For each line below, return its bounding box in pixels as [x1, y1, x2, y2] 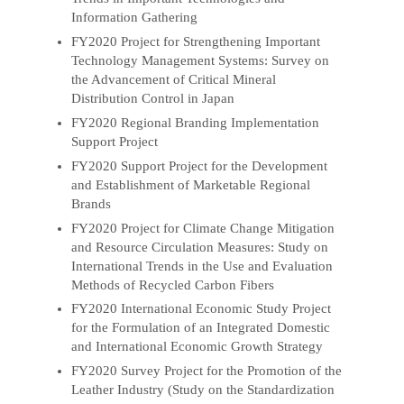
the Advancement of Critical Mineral [71, 71, 277, 87]
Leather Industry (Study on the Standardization [71, 382, 335, 398]
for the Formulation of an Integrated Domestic [71, 320, 331, 335]
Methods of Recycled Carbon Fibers [71, 277, 275, 292]
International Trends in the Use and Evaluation [71, 258, 334, 273]
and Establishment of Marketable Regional [71, 177, 311, 192]
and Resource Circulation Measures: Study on [71, 239, 329, 254]
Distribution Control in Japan [71, 90, 235, 106]
